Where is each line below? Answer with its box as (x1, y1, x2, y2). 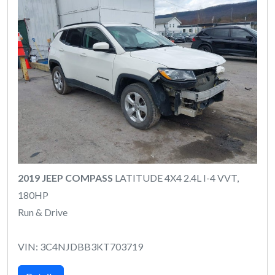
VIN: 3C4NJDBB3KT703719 (18, 240, 143, 252)
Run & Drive (18, 206, 68, 218)
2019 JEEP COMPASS (18, 171, 113, 184)
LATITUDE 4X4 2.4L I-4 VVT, (113, 171, 239, 184)
